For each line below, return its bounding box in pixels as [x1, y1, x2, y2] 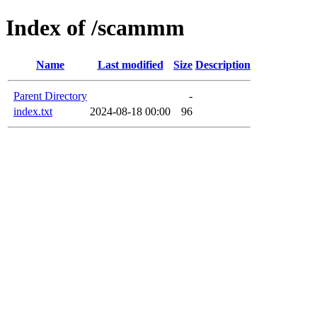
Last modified [97, 58, 163, 71]
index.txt [13, 105, 52, 117]
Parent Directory [13, 89, 87, 102]
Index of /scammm [6, 15, 185, 41]
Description [195, 58, 250, 71]
